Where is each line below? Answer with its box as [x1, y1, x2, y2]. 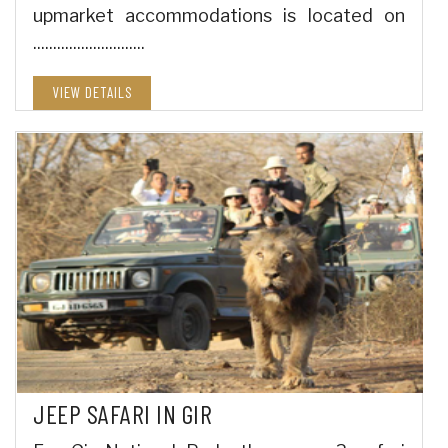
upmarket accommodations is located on [33, 5, 405, 27]
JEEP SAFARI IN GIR [33, 398, 212, 430]
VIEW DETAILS [51, 83, 133, 102]
